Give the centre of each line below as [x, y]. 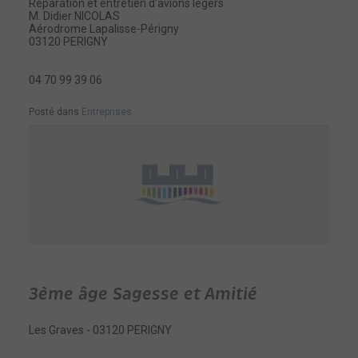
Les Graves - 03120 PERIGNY [101, 330]
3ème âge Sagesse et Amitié [143, 294]
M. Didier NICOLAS [75, 16]
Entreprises [107, 112]
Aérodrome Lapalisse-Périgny [104, 29]
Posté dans [56, 112]
